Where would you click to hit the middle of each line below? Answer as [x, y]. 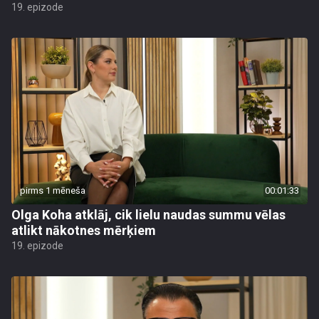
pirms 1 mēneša [53, 190]
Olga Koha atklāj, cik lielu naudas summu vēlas [148, 215]
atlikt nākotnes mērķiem [84, 230]
